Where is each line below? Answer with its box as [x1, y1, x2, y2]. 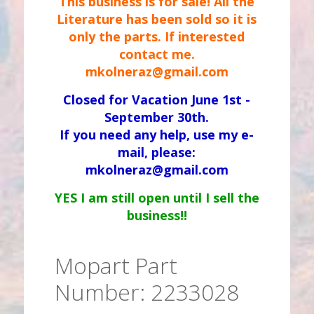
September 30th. [104, 109, 210, 125]
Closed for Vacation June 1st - [63, 91, 251, 108]
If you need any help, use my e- [60, 126, 254, 143]
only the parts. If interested [69, 28, 245, 45]
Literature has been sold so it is [57, 11, 257, 27]
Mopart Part [54, 250, 177, 280]
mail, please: [118, 144, 196, 161]
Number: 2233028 [54, 277, 239, 307]
